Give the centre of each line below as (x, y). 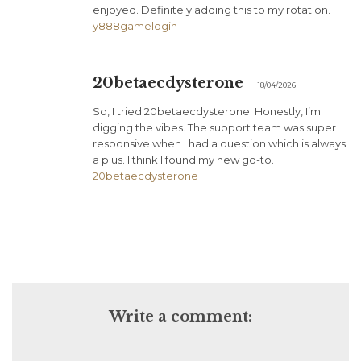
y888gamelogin (135, 26)
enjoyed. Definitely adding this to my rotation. (212, 10)
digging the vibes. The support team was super (214, 128)
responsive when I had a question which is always (219, 144)
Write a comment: (180, 317)
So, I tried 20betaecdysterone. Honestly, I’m (207, 112)
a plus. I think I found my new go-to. (183, 160)
